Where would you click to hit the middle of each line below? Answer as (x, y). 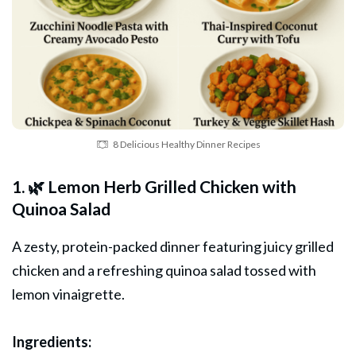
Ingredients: (52, 341)
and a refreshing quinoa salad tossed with (188, 270)
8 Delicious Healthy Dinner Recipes (186, 144)
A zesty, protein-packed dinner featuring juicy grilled (173, 246)
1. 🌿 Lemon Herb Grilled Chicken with (154, 186)
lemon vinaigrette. (68, 294)
